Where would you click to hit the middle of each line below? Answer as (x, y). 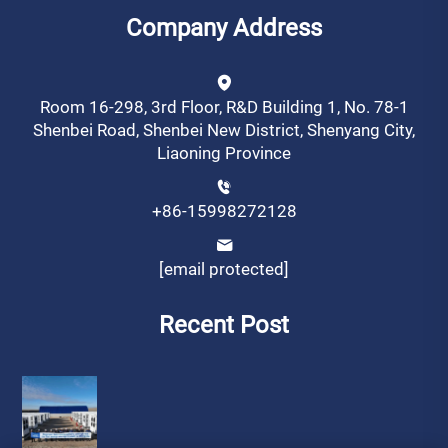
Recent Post (224, 325)
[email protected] (224, 269)
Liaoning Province (224, 153)
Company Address (224, 28)
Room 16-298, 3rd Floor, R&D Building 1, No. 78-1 (224, 107)
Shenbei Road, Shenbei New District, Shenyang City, (224, 130)
